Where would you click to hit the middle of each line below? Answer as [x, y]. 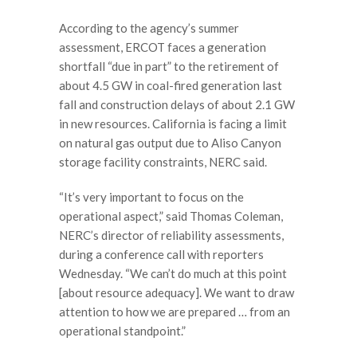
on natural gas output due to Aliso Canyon [170, 143]
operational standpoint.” [122, 330]
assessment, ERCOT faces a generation [163, 47]
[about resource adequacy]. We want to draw [177, 292]
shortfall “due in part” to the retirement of [169, 66]
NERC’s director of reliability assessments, [171, 235]
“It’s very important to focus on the [151, 196]
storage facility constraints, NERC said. [163, 162]
